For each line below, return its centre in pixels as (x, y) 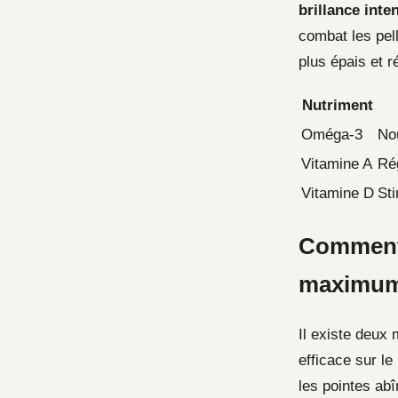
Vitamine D (338, 193)
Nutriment (338, 105)
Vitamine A (337, 163)
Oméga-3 (332, 134)
